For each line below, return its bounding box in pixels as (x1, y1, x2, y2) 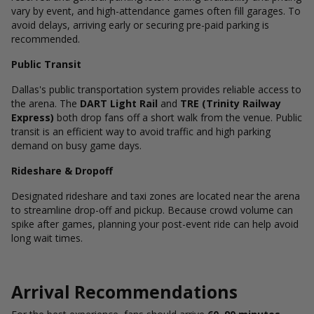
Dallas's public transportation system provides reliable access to (11, 83, 301, 96)
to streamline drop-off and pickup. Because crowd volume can (11, 203, 293, 217)
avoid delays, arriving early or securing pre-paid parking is (11, 18, 269, 32)
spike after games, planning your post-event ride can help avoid (11, 217, 299, 231)
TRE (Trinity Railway (180, 97, 281, 110)
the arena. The (11, 97, 80, 110)
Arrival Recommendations (11, 280, 238, 303)
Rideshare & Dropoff (11, 164, 113, 177)
